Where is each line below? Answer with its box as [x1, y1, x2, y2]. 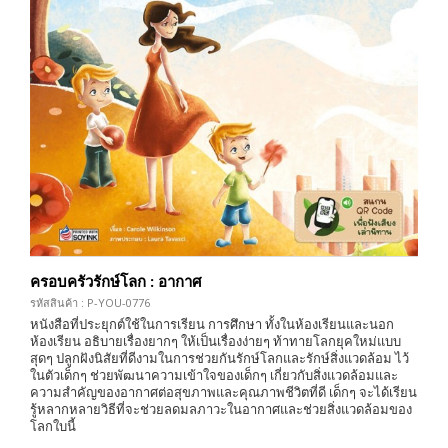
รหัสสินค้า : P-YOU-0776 [30, 294, 150, 310]
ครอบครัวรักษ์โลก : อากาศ [30, 270, 202, 291]
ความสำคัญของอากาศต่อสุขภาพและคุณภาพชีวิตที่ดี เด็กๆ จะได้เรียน [30, 382, 417, 401]
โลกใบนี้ [30, 416, 76, 435]
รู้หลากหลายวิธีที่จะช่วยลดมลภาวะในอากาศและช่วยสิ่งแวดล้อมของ [30, 399, 412, 418]
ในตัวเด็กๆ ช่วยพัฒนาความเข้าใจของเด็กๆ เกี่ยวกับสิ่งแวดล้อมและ [30, 365, 398, 384]
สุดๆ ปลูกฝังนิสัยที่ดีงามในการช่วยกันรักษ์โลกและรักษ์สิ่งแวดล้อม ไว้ [30, 348, 409, 367]
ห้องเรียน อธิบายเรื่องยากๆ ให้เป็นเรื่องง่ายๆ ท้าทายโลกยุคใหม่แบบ [30, 331, 401, 350]
